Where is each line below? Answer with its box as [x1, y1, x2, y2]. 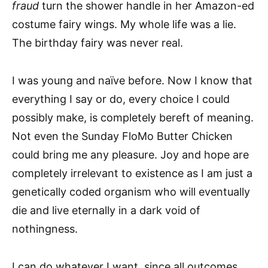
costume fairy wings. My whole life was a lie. [12, 17, 236, 31]
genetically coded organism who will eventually [12, 185, 250, 198]
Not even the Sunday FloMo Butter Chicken [12, 129, 233, 142]
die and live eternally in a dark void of [12, 203, 200, 217]
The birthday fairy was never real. [12, 36, 183, 49]
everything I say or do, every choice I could [12, 92, 230, 105]
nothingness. [12, 222, 81, 235]
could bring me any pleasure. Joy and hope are [12, 148, 249, 161]
